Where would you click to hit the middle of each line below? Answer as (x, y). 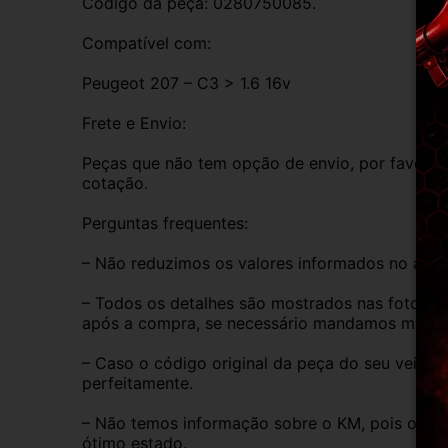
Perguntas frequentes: (165, 222)
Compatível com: (146, 42)
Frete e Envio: (134, 122)
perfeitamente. (137, 382)
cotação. (115, 182)
